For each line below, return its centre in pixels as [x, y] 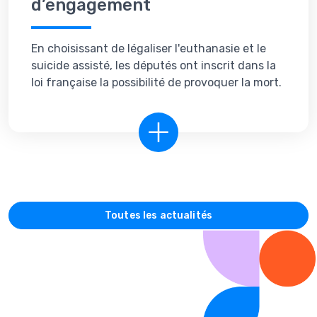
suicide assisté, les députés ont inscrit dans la [154, 66]
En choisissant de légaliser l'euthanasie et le [149, 49]
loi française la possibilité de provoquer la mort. [156, 83]
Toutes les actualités [158, 216]
